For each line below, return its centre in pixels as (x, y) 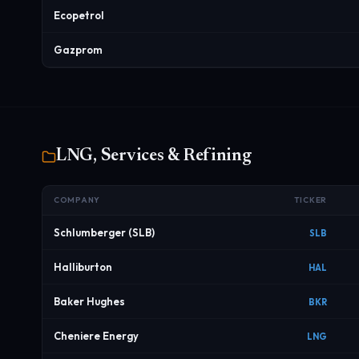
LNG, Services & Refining (154, 156)
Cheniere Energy (96, 336)
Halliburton (83, 267)
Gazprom (78, 50)
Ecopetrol (79, 15)
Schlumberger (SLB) (104, 232)
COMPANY (77, 200)
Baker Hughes (89, 301)
